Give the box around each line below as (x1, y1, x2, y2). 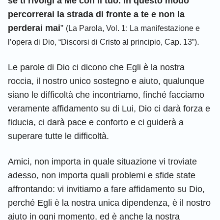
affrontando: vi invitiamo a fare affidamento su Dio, (8, 184, 205, 194)
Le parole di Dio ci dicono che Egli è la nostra (8, 62, 185, 72)
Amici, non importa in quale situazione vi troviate (8, 156, 197, 166)
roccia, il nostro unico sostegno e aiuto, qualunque (8, 76, 204, 86)
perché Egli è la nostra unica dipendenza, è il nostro (8, 197, 211, 208)
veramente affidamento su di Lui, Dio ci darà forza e (8, 103, 210, 113)
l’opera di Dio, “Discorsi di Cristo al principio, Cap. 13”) (8, 37, 197, 46)
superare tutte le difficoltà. (8, 131, 109, 141)
